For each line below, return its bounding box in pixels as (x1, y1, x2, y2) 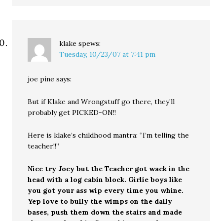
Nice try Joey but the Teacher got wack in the (28, 164, 190, 173)
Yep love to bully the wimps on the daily (28, 196, 173, 206)
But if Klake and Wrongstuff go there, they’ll (28, 97, 175, 106)
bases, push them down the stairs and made (28, 207, 183, 217)
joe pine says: (28, 74, 72, 83)
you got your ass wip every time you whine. (28, 185, 184, 195)
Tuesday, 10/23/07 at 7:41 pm (59, 49, 156, 59)
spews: (78, 38, 101, 48)
